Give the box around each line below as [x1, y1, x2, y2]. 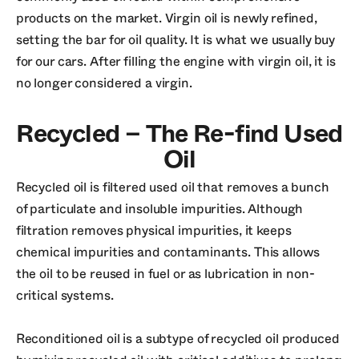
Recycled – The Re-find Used [16, 122, 343, 147]
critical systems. [15, 288, 114, 302]
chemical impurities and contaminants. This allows [15, 245, 321, 259]
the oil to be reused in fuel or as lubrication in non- [15, 267, 315, 280]
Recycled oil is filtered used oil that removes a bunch [15, 180, 329, 194]
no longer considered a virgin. [15, 76, 192, 90]
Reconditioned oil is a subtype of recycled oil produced [15, 332, 340, 345]
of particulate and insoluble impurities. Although [15, 202, 304, 216]
